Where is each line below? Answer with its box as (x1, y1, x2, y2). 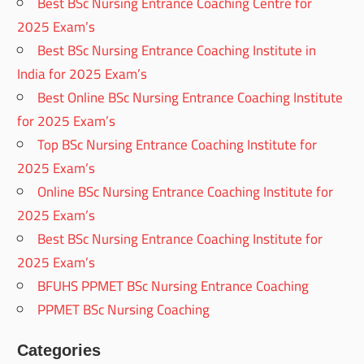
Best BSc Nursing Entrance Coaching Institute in (37, 37, 317, 64)
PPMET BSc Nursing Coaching (37, 297, 210, 323)
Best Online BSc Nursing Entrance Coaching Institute (37, 84, 344, 111)
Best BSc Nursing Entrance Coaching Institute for (37, 226, 323, 253)
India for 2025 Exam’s (17, 61, 148, 88)
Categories (17, 341, 102, 360)
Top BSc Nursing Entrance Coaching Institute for (37, 132, 318, 158)
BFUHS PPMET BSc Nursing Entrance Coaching (37, 273, 310, 300)
